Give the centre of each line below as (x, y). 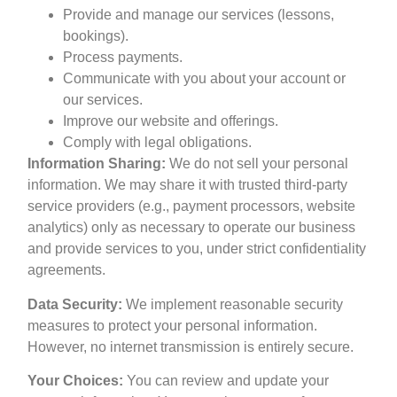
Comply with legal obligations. (158, 143)
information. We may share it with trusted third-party (188, 185)
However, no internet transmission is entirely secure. (191, 346)
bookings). (96, 36)
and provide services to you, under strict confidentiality (197, 249)
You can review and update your (226, 380)
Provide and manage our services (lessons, (199, 15)
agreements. (67, 270)
